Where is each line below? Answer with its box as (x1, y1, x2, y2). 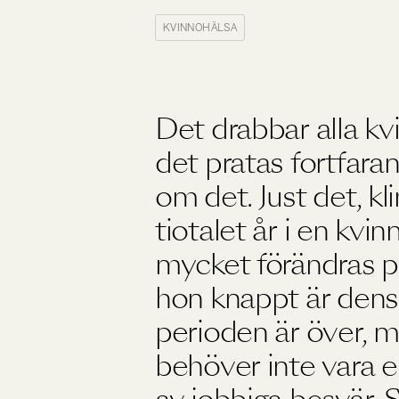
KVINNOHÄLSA (163, 21, 237, 34)
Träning (336, 14, 373, 28)
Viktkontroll (336, 40, 393, 54)
